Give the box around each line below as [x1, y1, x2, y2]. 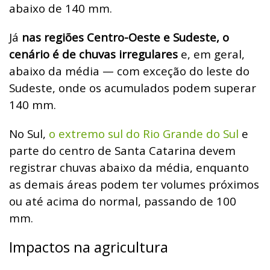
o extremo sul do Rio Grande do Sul [49, 125, 239, 141]
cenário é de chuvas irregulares [9, 46, 181, 61]
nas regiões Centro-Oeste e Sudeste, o [22, 29, 229, 45]
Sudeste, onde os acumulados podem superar [9, 80, 256, 95]
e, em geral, [181, 46, 245, 61]
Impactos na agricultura [9, 236, 168, 257]
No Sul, [9, 125, 49, 141]
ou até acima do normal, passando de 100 [9, 193, 236, 209]
